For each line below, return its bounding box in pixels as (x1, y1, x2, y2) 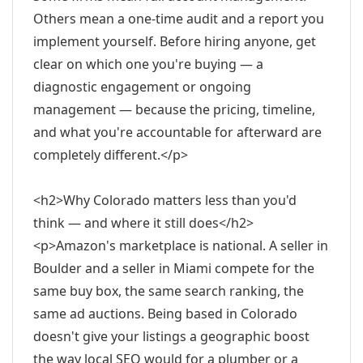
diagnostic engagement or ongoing (33, 78, 251, 96)
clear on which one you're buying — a (33, 55, 263, 73)
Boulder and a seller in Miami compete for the (33, 259, 314, 277)
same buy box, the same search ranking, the (33, 282, 304, 300)
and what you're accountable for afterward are (33, 123, 322, 141)
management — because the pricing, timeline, (33, 100, 315, 118)
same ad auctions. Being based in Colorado (33, 305, 297, 322)
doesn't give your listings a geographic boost (33, 327, 310, 345)
